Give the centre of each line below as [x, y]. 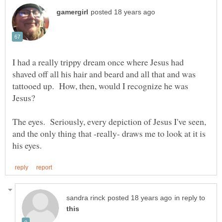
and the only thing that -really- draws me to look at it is [109, 134]
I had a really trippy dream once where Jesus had [98, 62]
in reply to [190, 198]
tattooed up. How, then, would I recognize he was [100, 86]
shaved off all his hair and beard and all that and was [104, 74]
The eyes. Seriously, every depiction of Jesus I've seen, [109, 122]
